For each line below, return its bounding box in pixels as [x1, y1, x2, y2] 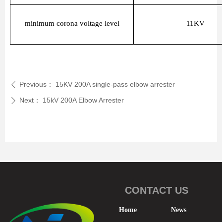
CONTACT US [125, 185, 188, 196]
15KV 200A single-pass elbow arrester [55, 80, 175, 88]
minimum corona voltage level [24, 19, 119, 27]
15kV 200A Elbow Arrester [43, 96, 124, 104]
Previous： [19, 80, 54, 88]
